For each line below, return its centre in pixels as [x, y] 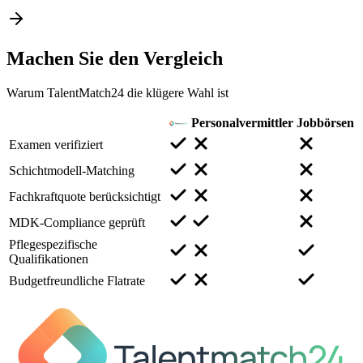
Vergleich [183, 58]
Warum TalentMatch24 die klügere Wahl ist [117, 92]
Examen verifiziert [56, 144]
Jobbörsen [325, 122]
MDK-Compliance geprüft [77, 222]
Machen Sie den [75, 58]
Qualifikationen [49, 258]
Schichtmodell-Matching [72, 170]
